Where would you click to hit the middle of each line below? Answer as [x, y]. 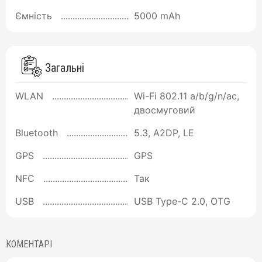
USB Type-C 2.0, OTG [182, 201]
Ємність [34, 16]
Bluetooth [37, 133]
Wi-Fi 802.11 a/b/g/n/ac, [187, 96]
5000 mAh [157, 16]
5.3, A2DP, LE [164, 133]
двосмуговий [165, 110]
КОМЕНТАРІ [29, 244]
